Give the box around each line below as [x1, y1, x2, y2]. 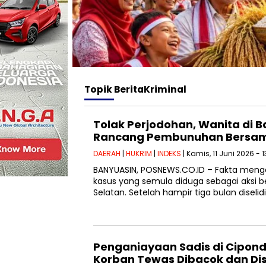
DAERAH [93, 148, 121, 159]
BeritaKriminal [114, 83, 186, 96]
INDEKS [157, 148, 181, 159]
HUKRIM [126, 148, 152, 159]
